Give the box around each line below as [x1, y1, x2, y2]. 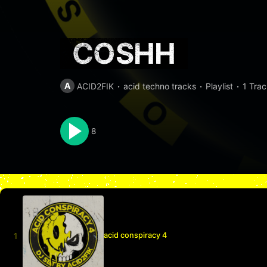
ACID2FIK [76, 80, 114, 91]
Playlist [205, 80, 233, 91]
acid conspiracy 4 [104, 231, 167, 240]
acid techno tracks [123, 80, 196, 91]
